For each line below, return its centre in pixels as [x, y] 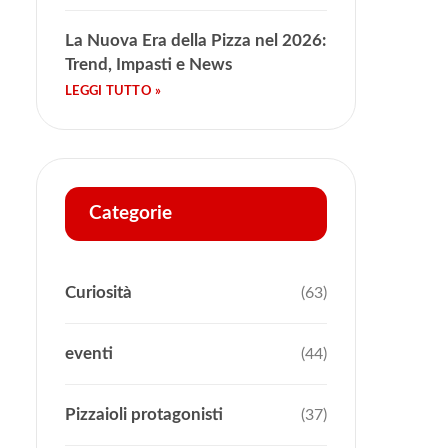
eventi [89, 353]
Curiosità [98, 292]
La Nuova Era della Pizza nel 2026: [195, 40]
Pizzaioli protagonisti [144, 414]
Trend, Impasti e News [148, 64]
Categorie [130, 213]
